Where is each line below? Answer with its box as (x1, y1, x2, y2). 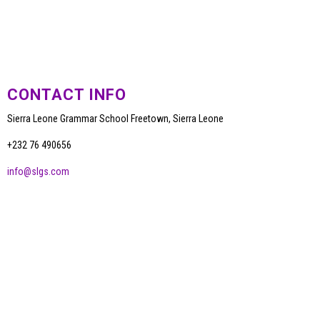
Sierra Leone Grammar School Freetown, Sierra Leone (7, 112, 224, 124)
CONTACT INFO (7, 85, 126, 104)
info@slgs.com (7, 165, 69, 177)
